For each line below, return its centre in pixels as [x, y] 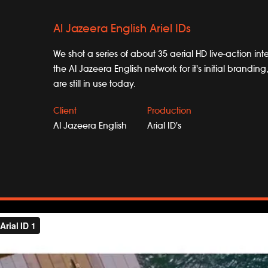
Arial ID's [164, 126]
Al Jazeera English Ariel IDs [122, 29]
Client [65, 111]
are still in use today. [95, 84]
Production [169, 111]
